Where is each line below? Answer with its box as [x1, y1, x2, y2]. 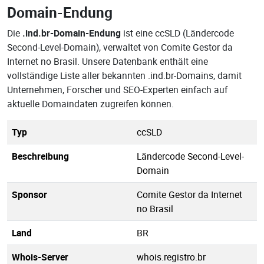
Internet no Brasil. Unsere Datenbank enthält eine [7, 55, 208, 68]
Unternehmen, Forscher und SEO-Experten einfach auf [7, 83, 227, 96]
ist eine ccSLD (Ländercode [121, 27, 234, 39]
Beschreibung [12, 150, 69, 163]
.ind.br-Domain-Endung [22, 27, 121, 39]
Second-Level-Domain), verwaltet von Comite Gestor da [7, 41, 233, 54]
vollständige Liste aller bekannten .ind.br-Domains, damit [7, 69, 242, 82]
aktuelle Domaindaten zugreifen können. [7, 97, 174, 110]
